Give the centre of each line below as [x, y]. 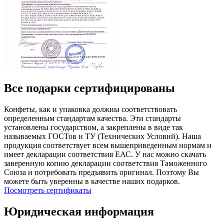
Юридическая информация [79, 211]
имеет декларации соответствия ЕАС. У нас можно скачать [105, 154]
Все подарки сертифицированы [89, 88]
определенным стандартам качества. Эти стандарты [92, 118]
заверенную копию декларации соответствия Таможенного [105, 163]
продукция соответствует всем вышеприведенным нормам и [108, 145]
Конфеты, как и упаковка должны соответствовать [90, 109]
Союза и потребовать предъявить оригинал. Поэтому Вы [101, 172]
